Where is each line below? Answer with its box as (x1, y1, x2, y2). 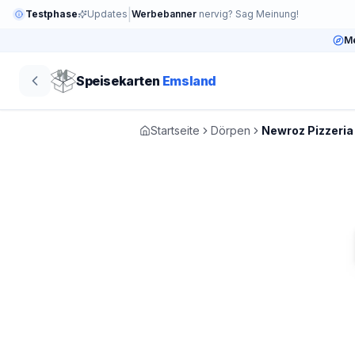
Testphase (25, 8, 78, 20)
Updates (87, 8, 128, 20)
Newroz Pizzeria (261, 124, 353, 137)
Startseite (151, 124, 200, 137)
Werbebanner (132, 8, 197, 20)
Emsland (162, 72, 217, 89)
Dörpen (211, 124, 250, 137)
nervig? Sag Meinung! (197, 8, 299, 20)
